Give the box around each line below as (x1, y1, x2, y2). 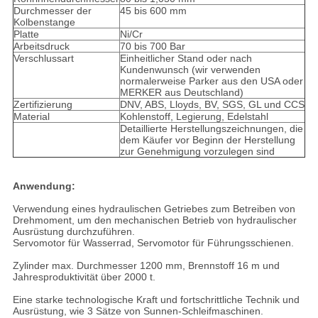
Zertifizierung (13, 99, 72, 111)
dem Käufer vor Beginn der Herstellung (119, 134, 295, 146)
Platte (13, 28, 39, 40)
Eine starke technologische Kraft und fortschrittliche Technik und (12, 294, 300, 306)
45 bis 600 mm (119, 5, 187, 17)
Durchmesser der (13, 5, 92, 17)
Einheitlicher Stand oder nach (119, 53, 252, 65)
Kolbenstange (13, 16, 75, 28)
